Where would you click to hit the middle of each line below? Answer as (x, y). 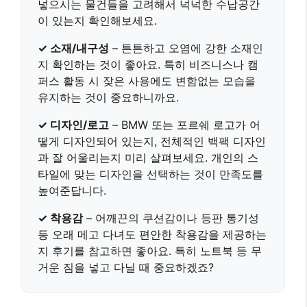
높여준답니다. (72, 191)
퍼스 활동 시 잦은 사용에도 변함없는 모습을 (147, 81)
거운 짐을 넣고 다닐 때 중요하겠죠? (126, 268)
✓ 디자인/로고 (73, 125)
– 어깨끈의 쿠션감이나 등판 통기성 (171, 218)
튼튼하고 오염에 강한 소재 (187, 48)
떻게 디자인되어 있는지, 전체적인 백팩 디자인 (152, 142)
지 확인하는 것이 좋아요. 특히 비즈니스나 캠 (148, 65)
